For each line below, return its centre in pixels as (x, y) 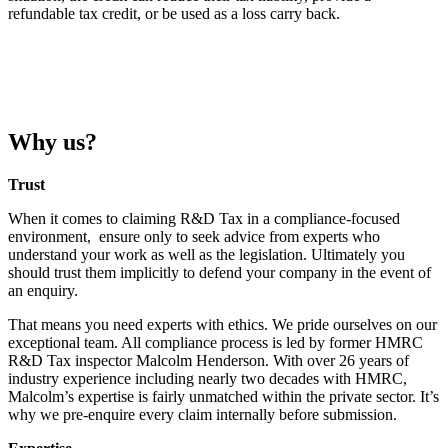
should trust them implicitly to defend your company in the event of (219, 272)
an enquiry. (43, 290)
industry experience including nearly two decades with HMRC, (207, 378)
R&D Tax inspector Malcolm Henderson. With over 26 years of (208, 360)
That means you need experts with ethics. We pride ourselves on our (222, 324)
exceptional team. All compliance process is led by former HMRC (215, 342)
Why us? (52, 141)
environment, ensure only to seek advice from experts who (194, 236)
